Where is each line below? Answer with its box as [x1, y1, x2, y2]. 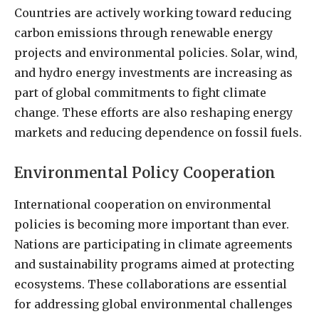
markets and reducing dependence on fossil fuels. [14, 125, 302, 140]
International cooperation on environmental [14, 197, 271, 212]
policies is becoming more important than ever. [14, 217, 289, 232]
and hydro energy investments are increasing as [14, 66, 293, 80]
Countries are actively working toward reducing [14, 6, 291, 21]
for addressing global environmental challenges [14, 297, 293, 312]
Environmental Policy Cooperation [14, 163, 276, 182]
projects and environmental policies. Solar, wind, [14, 46, 298, 61]
